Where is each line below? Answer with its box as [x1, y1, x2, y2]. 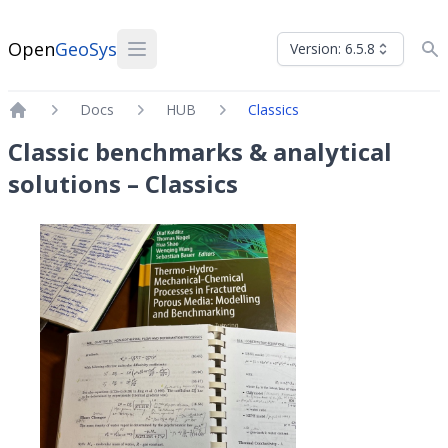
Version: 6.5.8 [290, 39, 375, 58]
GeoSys [55, 37, 117, 61]
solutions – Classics [8, 167, 238, 200]
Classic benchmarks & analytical [8, 135, 392, 168]
